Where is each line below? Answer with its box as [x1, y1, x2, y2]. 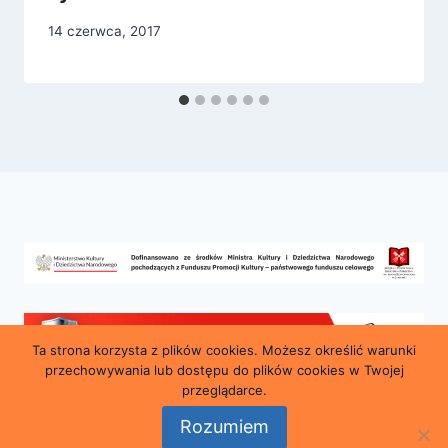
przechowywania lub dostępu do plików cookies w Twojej [44, 362, 404, 379]
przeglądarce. [181, 382, 267, 399]
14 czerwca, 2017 [48, 22, 161, 39]
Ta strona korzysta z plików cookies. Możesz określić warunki [32, 342, 416, 359]
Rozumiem [179, 416, 269, 438]
